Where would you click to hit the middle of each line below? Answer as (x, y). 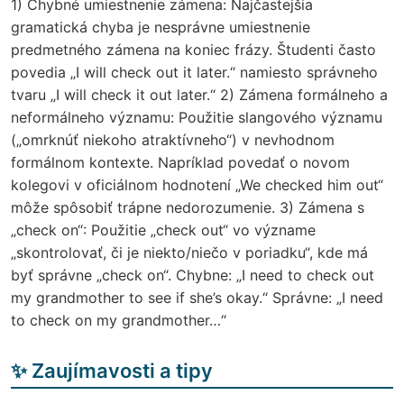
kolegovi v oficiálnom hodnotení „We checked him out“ (197, 184)
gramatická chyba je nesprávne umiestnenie (161, 27)
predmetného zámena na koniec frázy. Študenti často (193, 49)
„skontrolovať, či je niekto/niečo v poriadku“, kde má (189, 252)
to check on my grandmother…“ (119, 320)
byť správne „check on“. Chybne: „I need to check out (193, 275)
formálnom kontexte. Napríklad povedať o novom (180, 162)
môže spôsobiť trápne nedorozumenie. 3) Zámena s (188, 207)
